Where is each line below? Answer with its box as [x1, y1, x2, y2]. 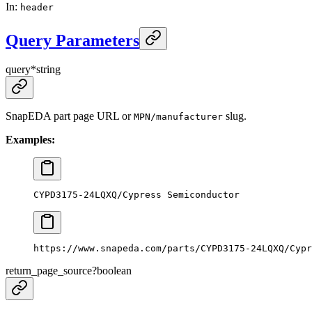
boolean [97, 265, 132, 277]
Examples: [6, 134, 55, 146]
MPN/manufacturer [134, 111, 223, 123]
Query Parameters [6, 31, 139, 49]
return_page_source [6, 265, 92, 277]
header [20, 1, 54, 13]
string [36, 63, 61, 76]
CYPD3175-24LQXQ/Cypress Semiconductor [33, 189, 240, 201]
